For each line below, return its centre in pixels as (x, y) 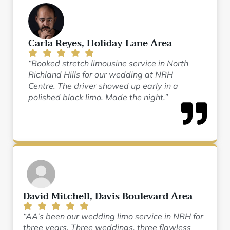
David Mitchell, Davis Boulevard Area (108, 196)
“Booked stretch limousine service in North (108, 63)
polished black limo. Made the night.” (98, 97)
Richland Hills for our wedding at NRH (101, 74)
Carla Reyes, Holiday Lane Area (100, 43)
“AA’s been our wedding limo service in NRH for (113, 216)
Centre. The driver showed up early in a (103, 86)
